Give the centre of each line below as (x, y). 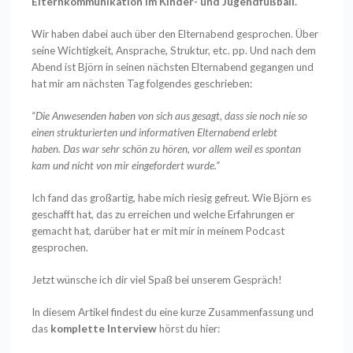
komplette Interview (104, 329)
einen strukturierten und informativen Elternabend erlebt (155, 133)
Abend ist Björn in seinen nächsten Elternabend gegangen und (173, 67)
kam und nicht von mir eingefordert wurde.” (127, 166)
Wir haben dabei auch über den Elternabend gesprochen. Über (175, 33)
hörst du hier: (189, 329)
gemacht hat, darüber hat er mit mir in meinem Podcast (158, 231)
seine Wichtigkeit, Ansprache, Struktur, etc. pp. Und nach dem (174, 50)
